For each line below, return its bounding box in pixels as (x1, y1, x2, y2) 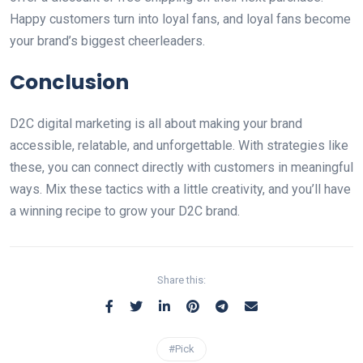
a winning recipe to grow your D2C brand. (10, 203, 243, 220)
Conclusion (10, 68, 129, 97)
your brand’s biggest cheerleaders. (10, 33, 208, 49)
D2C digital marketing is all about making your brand (10, 116, 302, 132)
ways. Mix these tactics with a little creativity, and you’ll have (10, 181, 351, 198)
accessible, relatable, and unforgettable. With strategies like (10, 138, 348, 154)
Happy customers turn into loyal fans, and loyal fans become (10, 11, 351, 28)
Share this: (157, 274, 206, 287)
